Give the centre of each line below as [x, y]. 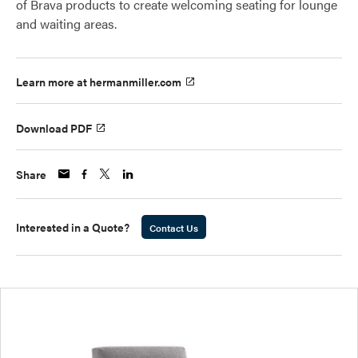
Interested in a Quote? [73, 227]
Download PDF [54, 127]
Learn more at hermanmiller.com [99, 82]
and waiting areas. [66, 24]
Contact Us [174, 227]
